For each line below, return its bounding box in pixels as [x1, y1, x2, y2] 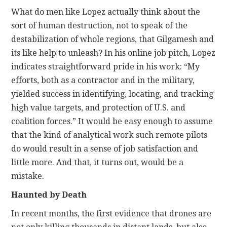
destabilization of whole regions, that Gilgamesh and [11, 34, 214, 44]
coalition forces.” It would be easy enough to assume [11, 116, 213, 126]
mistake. [11, 171, 45, 181]
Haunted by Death [11, 190, 87, 200]
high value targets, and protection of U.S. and [11, 102, 186, 112]
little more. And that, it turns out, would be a [11, 157, 184, 167]
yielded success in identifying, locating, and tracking [11, 89, 214, 99]
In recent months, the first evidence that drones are [11, 208, 212, 218]
